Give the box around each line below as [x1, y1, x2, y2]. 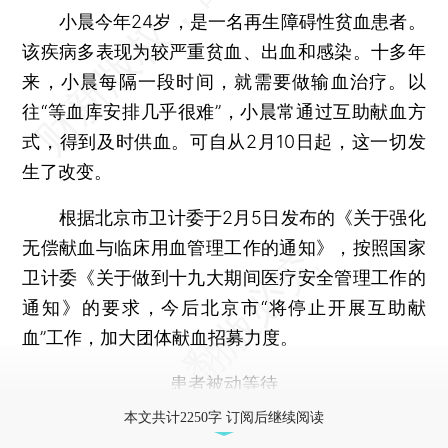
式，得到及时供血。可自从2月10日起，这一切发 [22, 130, 426, 152]
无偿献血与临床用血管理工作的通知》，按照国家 [22, 236, 426, 258]
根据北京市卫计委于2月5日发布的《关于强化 [22, 206, 426, 228]
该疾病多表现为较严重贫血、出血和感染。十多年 [22, 40, 426, 62]
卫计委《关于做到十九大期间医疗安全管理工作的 [22, 266, 426, 288]
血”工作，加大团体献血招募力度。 [22, 326, 299, 348]
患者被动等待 [170, 372, 278, 394]
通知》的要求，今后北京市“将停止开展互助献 [22, 296, 426, 318]
